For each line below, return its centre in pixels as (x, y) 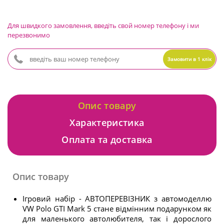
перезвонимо (29, 35)
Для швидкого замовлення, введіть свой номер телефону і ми (103, 25)
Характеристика (107, 122)
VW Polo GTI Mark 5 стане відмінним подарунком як (117, 208)
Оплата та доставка (107, 139)
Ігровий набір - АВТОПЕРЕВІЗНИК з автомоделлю (117, 198)
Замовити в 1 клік (189, 59)
